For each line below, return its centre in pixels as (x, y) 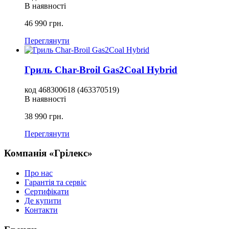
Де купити (43, 201)
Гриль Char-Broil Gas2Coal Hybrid (101, 70)
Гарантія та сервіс (55, 182)
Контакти (41, 210)
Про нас (39, 173)
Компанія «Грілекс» (48, 153)
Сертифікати (47, 192)
